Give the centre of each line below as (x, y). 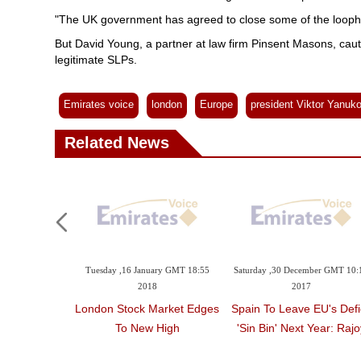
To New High (147, 328)
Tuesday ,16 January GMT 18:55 (147, 272)
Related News (117, 143)
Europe (216, 104)
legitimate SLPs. (96, 60)
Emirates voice (99, 104)
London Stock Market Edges (147, 309)
